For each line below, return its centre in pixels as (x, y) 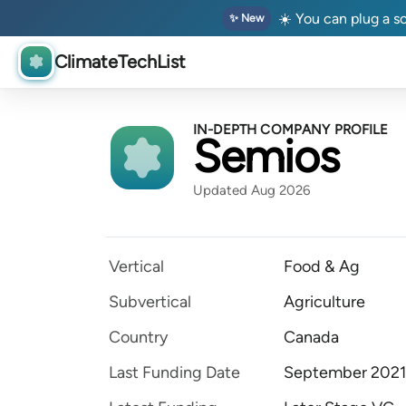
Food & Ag (322, 266)
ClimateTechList (120, 62)
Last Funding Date (174, 372)
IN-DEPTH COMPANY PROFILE (291, 130)
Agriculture (324, 302)
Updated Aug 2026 (251, 190)
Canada (311, 337)
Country (138, 337)
